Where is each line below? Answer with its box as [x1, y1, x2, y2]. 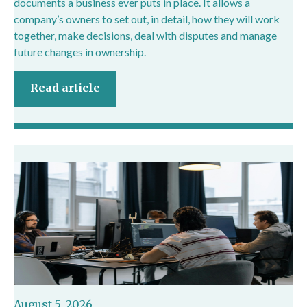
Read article [30, 80, 100, 95]
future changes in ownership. [14, 45, 146, 58]
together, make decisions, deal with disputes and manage [14, 28, 277, 42]
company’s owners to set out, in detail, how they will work [14, 12, 280, 25]
